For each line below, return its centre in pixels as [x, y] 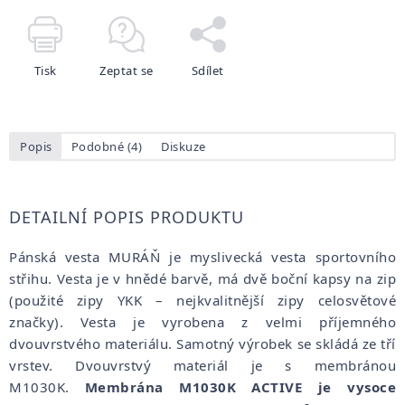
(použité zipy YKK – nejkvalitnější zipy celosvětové [202, 300]
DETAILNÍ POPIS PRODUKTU [127, 217]
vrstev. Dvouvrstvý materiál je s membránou [202, 365]
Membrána [132, 386]
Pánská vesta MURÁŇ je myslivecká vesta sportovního [202, 256]
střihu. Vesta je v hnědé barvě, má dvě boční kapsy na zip [202, 278]
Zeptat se [127, 70]
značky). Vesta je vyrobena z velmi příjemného [202, 321]
